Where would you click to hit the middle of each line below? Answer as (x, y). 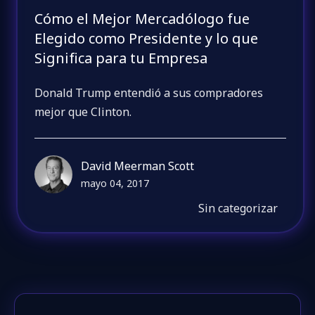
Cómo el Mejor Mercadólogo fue (142, 18)
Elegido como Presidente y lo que (147, 38)
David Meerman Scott (138, 166)
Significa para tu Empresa (121, 58)
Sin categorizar (238, 208)
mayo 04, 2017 (115, 183)
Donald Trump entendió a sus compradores (149, 93)
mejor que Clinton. (83, 112)
